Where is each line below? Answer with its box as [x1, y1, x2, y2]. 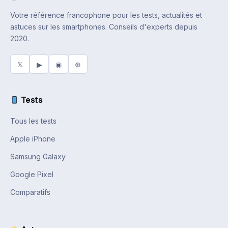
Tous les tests [10, 117, 56, 126]
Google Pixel [10, 170, 53, 179]
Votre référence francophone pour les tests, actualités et [10, 11, 202, 20]
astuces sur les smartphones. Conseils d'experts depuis [10, 22, 197, 32]
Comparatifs [10, 188, 50, 197]
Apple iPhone [10, 134, 55, 144]
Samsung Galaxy [10, 152, 66, 161]
